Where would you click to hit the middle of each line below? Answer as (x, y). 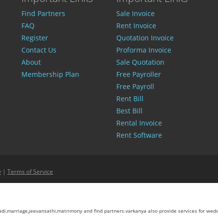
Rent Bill (130, 99)
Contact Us (39, 50)
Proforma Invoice (144, 50)
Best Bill (129, 111)
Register (35, 38)
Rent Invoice (136, 26)
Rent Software (139, 135)
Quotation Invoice (145, 38)
